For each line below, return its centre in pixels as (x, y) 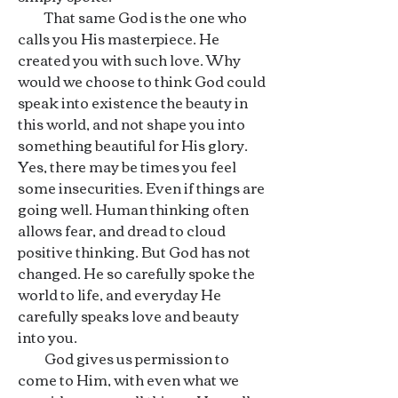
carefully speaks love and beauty (128, 315)
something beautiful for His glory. (133, 145)
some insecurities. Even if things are (141, 187)
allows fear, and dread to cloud (122, 230)
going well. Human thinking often (133, 209)
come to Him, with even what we (128, 379)
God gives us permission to (123, 358)
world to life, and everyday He (119, 294)
